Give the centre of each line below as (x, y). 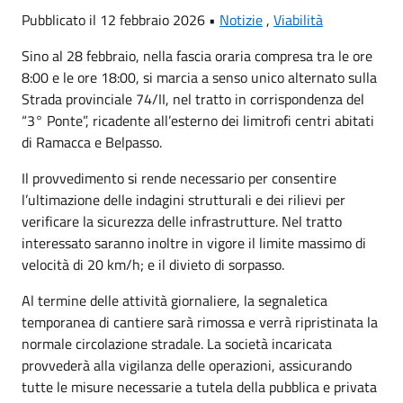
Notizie (241, 20)
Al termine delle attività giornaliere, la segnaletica (175, 300)
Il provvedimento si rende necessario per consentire (179, 178)
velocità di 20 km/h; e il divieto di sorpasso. (153, 264)
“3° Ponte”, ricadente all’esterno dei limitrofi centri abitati (198, 121)
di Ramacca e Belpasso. (92, 142)
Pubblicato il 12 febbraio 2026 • (121, 20)
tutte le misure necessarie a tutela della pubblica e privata (199, 387)
